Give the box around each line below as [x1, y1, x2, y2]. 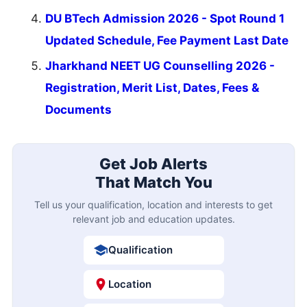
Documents [45, 102, 112, 116]
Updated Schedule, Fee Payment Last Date [45, 33, 288, 47]
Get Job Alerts [99, 155, 208, 173]
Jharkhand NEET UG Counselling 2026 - [45, 58, 275, 73]
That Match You [95, 173, 212, 192]
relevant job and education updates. [72, 213, 235, 225]
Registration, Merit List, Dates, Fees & [45, 80, 259, 95]
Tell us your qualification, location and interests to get [34, 199, 273, 211]
